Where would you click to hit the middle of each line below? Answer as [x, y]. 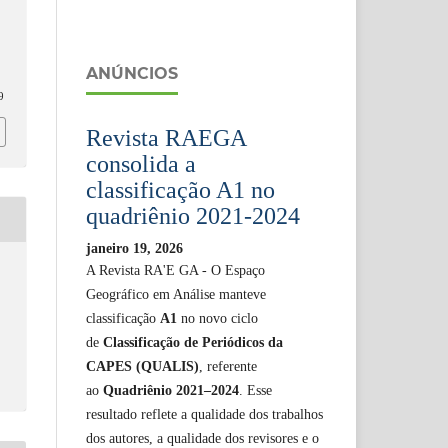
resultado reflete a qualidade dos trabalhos [204, 414]
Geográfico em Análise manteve [176, 294]
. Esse [255, 390]
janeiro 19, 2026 [134, 248]
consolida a [141, 163]
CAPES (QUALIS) [142, 366]
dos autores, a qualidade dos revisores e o [202, 438]
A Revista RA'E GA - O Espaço [175, 270]
